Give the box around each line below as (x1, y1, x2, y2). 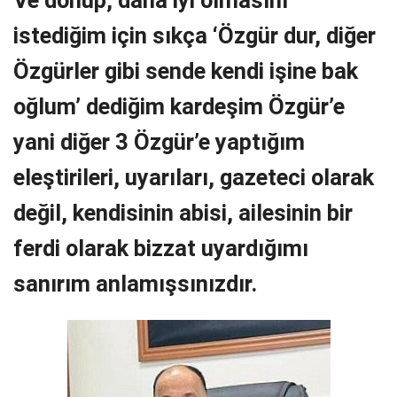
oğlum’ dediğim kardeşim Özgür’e (13, 92, 345, 120)
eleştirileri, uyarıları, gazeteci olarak (13, 163, 374, 191)
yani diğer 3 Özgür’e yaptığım (13, 128, 305, 155)
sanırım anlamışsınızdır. (13, 269, 257, 297)
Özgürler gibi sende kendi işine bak (13, 57, 358, 84)
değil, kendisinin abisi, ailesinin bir (13, 198, 353, 226)
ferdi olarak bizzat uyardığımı (13, 234, 308, 261)
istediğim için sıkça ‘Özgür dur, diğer (13, 21, 376, 49)
